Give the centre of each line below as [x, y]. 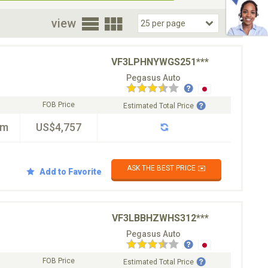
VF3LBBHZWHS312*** [160, 218]
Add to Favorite [71, 171]
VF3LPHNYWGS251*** [160, 62]
